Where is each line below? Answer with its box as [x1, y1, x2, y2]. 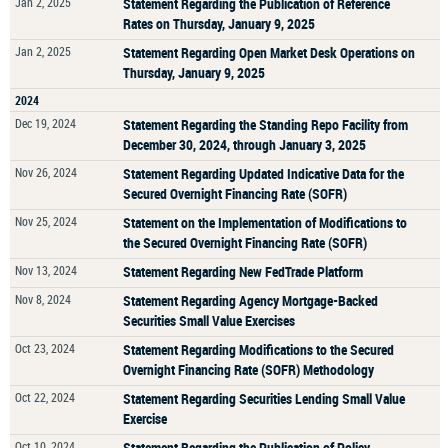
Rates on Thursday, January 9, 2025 [123, 14, 315, 33]
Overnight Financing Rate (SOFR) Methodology [123, 360, 374, 379]
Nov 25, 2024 [15, 213, 77, 229]
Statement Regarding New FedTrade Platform [123, 262, 363, 281]
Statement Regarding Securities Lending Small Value [123, 389, 405, 408]
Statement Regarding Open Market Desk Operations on [123, 43, 415, 62]
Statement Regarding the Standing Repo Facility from [123, 115, 408, 134]
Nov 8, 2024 [15, 291, 71, 307]
